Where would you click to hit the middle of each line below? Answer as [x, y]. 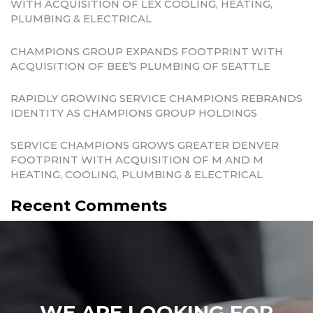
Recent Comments [89, 205]
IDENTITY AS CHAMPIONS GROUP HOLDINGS [134, 113]
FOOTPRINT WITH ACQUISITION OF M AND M [137, 160]
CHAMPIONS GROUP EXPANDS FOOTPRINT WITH [147, 51]
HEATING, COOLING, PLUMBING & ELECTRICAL [137, 175]
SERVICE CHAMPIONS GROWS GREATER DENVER [145, 146]
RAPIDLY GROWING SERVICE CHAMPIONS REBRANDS [156, 98]
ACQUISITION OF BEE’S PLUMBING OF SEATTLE [140, 66]
